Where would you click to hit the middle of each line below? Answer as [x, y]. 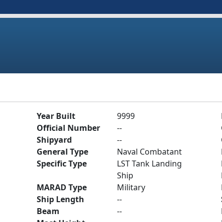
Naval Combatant [149, 152]
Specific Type [62, 164]
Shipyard [54, 140]
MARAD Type [62, 187]
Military [131, 187]
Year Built [56, 116]
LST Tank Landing [149, 164]
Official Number [68, 128]
